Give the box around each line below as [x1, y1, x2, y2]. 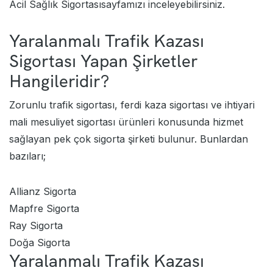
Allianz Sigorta [9, 185, 76, 197]
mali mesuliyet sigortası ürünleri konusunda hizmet [9, 115, 243, 128]
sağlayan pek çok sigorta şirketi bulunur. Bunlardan [9, 132, 248, 145]
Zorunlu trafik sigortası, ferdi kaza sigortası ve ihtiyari [9, 98, 255, 111]
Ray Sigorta [9, 219, 63, 232]
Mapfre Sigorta [9, 202, 79, 214]
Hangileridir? [9, 69, 109, 92]
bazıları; [9, 149, 46, 162]
